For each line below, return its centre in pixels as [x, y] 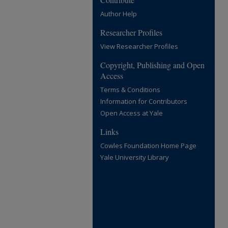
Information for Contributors [144, 101]
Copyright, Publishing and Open [152, 65]
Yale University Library [135, 157]
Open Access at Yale [132, 113]
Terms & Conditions [130, 90]
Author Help [119, 14]
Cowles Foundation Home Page [148, 146]
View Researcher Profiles [139, 46]
